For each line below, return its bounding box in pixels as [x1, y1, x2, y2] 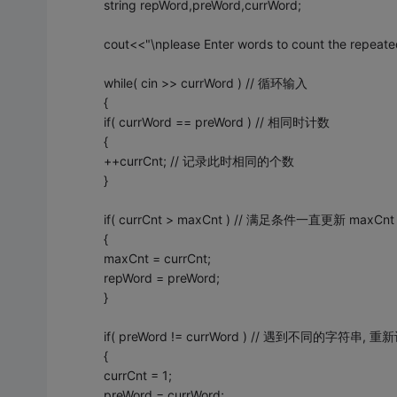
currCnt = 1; [103, 367, 172, 383]
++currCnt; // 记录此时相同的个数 [103, 152, 294, 168]
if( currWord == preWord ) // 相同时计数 [103, 113, 330, 129]
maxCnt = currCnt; [103, 250, 211, 266]
